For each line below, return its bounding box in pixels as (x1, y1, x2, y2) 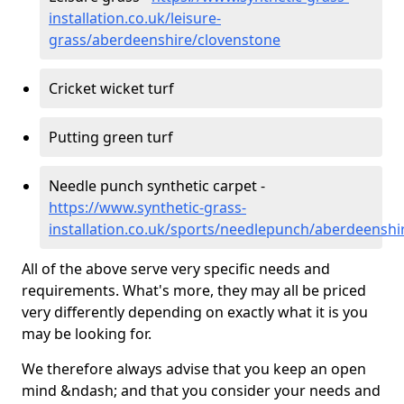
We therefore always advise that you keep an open (22, 359, 366, 379)
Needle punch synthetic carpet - (49, 176, 265, 196)
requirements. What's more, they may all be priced (22, 280, 366, 300)
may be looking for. (22, 324, 151, 344)
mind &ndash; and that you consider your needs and (22, 381, 381, 400)
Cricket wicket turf (49, 78, 174, 98)
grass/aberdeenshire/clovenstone (49, 30, 280, 50)
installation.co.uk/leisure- (49, 8, 221, 28)
